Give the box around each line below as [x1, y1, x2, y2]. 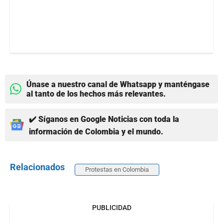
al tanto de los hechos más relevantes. [26, 89, 166, 99]
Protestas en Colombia [85, 165, 149, 173]
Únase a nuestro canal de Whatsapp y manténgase [26, 79, 210, 89]
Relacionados [10, 161, 65, 172]
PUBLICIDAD [92, 203, 131, 212]
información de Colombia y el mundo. [29, 126, 163, 136]
